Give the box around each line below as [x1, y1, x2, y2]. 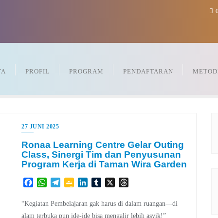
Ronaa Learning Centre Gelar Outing [21, 139, 184, 150]
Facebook [33, 178, 63, 187]
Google [74, 178, 97, 187]
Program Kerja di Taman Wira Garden [21, 159, 187, 169]
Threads [128, 178, 153, 187]
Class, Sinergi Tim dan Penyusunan [21, 149, 181, 160]
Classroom [74, 188, 107, 197]
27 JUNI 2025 [21, 123, 59, 130]
